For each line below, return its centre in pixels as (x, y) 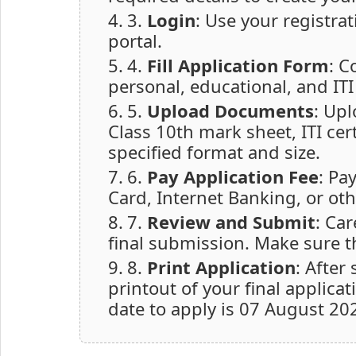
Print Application (221, 267)
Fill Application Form (238, 66)
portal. (135, 41)
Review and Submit (231, 222)
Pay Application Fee (233, 177)
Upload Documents (230, 111)
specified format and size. (214, 152)
